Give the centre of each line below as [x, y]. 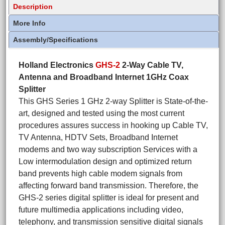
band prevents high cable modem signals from [100, 174]
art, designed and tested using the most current [101, 114]
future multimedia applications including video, [101, 210]
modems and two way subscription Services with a [108, 150]
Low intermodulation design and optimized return [105, 162]
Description [33, 7]
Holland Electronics [57, 65]
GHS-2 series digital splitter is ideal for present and [109, 198]
